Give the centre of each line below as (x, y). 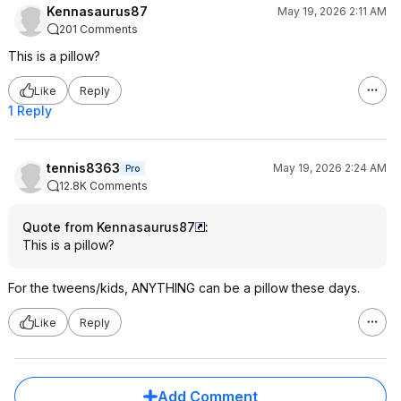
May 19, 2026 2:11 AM (332, 11)
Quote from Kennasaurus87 (109, 227)
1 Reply (30, 111)
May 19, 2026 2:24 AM (330, 168)
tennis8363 (83, 168)
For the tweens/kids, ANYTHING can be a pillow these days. (184, 288)
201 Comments (98, 29)
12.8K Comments (103, 186)
